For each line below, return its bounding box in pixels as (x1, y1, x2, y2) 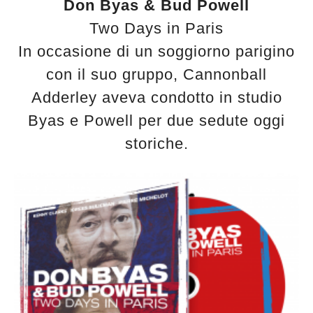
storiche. (124, 134, 189, 152)
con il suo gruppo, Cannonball (46, 65, 267, 83)
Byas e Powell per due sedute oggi (28, 111, 285, 129)
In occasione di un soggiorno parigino (18, 42, 295, 60)
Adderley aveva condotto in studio (31, 88, 282, 106)
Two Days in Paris (89, 19, 224, 37)
